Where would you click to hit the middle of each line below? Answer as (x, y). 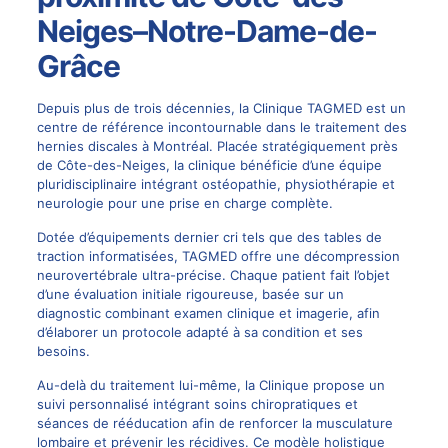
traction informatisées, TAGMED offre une (170, 255)
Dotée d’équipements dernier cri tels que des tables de (209, 236)
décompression (351, 255)
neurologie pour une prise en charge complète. (184, 202)
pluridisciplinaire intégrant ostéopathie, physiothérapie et (215, 183)
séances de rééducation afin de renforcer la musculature (214, 422)
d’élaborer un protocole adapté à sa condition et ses (199, 331)
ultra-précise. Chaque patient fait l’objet (263, 274)
